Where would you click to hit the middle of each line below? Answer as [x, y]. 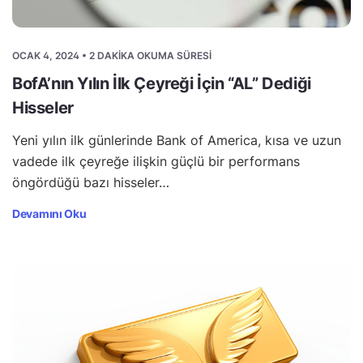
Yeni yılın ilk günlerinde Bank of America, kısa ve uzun [177, 140]
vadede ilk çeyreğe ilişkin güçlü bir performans [156, 161]
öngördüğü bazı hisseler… [91, 182]
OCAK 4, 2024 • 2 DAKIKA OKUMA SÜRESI [112, 55]
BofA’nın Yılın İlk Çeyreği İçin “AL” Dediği [162, 83]
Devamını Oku [49, 213]
